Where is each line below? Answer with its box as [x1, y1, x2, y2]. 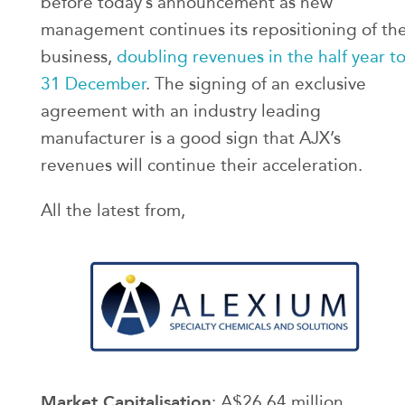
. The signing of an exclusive [146, 73, 366, 94]
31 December [41, 73, 146, 94]
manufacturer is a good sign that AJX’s [41, 127, 341, 148]
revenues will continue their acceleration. [41, 155, 363, 175]
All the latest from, [41, 200, 185, 221]
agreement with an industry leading [41, 100, 321, 121]
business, [41, 46, 117, 67]
